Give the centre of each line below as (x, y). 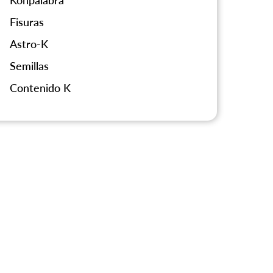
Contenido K (41, 88)
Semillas (30, 66)
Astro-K (29, 44)
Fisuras (27, 22)
